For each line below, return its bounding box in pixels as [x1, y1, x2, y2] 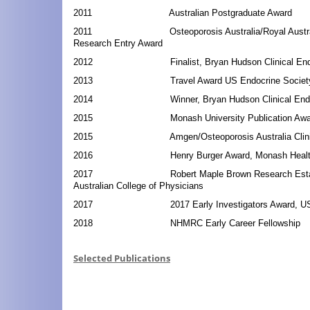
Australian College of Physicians [73, 181, 203, 192]
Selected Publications [73, 252, 170, 265]
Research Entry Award [73, 38, 163, 49]
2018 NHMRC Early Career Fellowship [73, 218, 300, 229]
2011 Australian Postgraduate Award [73, 8, 292, 19]
